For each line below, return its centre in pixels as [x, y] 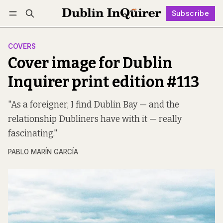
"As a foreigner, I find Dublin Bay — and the [94, 105]
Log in [28, 28]
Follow [121, 28]
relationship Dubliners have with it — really [95, 119]
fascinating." [33, 134]
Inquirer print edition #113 [104, 82]
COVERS [22, 47]
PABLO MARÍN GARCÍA [43, 152]
